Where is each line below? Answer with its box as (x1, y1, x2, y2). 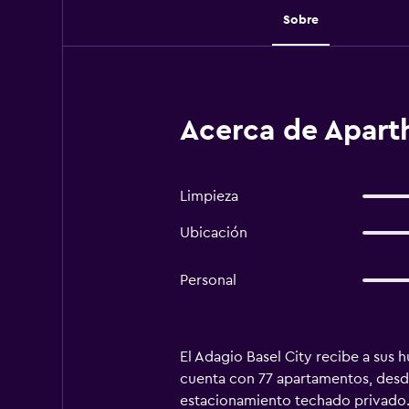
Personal (179, 273, 236, 288)
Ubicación (179, 225, 247, 240)
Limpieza (179, 189, 238, 204)
